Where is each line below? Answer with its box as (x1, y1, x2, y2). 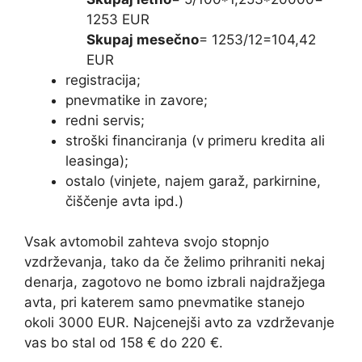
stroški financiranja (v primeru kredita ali (65, 132, 325, 149)
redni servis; (65, 112, 145, 128)
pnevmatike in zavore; (65, 91, 208, 108)
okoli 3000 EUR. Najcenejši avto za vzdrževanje (24, 314, 335, 331)
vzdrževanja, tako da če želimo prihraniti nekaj (24, 254, 325, 271)
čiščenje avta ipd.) (65, 192, 183, 209)
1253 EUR (86, 11, 149, 27)
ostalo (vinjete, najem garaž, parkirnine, (65, 172, 321, 189)
